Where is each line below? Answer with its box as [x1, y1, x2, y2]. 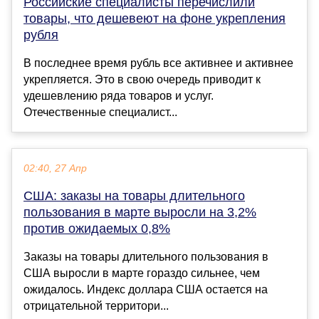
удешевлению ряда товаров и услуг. [23, 90, 214, 103]
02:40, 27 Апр [23, 163, 87, 174]
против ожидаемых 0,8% [23, 221, 170, 236]
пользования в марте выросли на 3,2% [23, 205, 256, 220]
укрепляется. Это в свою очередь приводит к [23, 73, 261, 86]
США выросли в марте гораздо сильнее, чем [23, 267, 260, 280]
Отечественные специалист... [23, 106, 177, 119]
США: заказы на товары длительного [23, 189, 245, 204]
